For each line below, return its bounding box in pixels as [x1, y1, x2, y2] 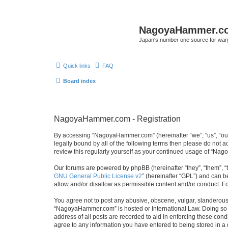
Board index [63, 77, 96, 84]
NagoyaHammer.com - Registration [54, 115, 181, 123]
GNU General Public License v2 [54, 173, 142, 180]
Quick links [63, 62, 91, 69]
